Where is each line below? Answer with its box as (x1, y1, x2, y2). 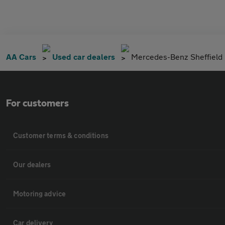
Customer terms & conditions (13, 131, 108, 140)
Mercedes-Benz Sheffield (131, 52, 222, 61)
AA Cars (6, 52, 36, 61)
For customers (6, 98, 69, 108)
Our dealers (13, 160, 51, 169)
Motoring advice (13, 189, 66, 198)
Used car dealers (52, 52, 115, 61)
